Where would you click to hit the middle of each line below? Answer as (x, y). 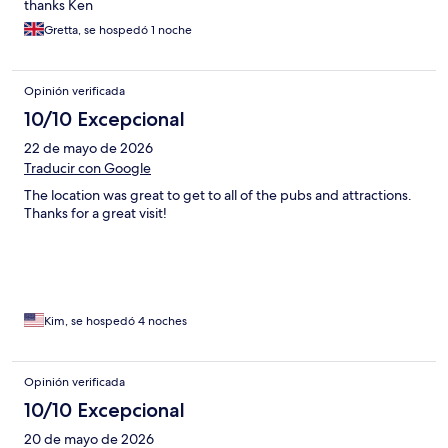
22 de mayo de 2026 (88, 148)
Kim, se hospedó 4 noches (115, 321)
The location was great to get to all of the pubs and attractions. (218, 195)
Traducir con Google (87, 168)
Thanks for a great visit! (95, 213)
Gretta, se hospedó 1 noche (118, 30)
